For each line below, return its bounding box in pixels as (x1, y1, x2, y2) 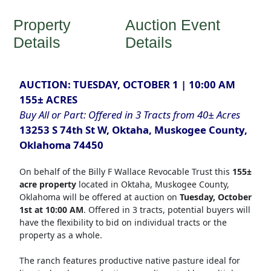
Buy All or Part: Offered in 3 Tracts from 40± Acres (19, 108, 240, 122)
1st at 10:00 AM (19, 204, 83, 216)
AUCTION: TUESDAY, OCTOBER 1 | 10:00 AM (19, 77, 235, 92)
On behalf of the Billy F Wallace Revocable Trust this (19, 166, 232, 178)
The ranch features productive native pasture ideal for (19, 255, 240, 267)
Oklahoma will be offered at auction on (19, 191, 180, 203)
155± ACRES (19, 93, 77, 107)
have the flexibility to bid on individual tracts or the (19, 217, 227, 229)
